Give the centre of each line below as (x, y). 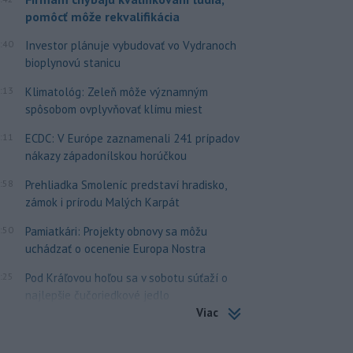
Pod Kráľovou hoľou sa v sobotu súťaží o (126, 278)
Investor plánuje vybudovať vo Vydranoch (130, 46)
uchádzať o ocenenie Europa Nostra (115, 249)
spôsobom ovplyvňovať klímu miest (113, 110)
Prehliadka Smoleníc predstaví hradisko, (125, 185)
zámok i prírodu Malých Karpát (102, 203)
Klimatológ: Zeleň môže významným (116, 92)
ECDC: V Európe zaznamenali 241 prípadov (132, 139)
